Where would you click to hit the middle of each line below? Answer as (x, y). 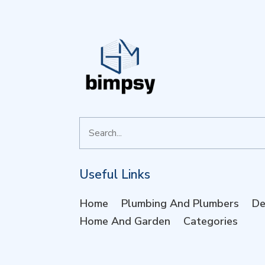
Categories (211, 221)
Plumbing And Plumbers (180, 203)
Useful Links (115, 174)
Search (93, 124)
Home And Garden (125, 221)
